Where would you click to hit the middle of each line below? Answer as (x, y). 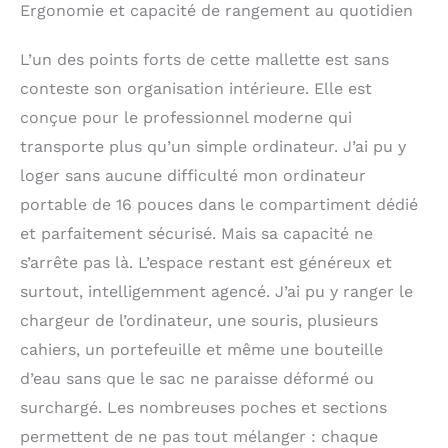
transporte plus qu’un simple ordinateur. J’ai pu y (213, 146)
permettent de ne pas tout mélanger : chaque (199, 436)
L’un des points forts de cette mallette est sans (204, 59)
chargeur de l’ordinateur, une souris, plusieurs (199, 320)
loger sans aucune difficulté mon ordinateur (193, 175)
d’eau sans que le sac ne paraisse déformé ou (197, 378)
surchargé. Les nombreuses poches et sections (203, 407)
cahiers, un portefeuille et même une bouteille (201, 349)
